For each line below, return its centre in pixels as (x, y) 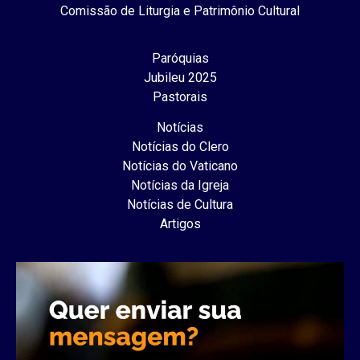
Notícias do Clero (180, 147)
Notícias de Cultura (180, 205)
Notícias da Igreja (180, 186)
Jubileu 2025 (180, 77)
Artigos (180, 224)
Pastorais (180, 96)
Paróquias (180, 58)
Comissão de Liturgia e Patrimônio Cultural (180, 11)
